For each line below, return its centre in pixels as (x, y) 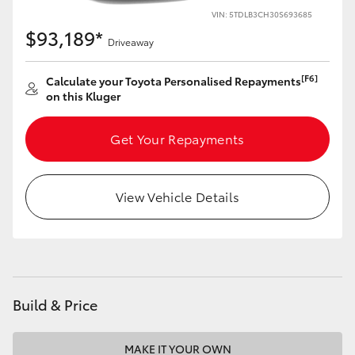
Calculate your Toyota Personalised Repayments (174, 81)
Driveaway (131, 42)
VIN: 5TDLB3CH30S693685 (262, 14)
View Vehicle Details (177, 196)
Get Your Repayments (177, 138)
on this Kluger (83, 96)
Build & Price (55, 304)
